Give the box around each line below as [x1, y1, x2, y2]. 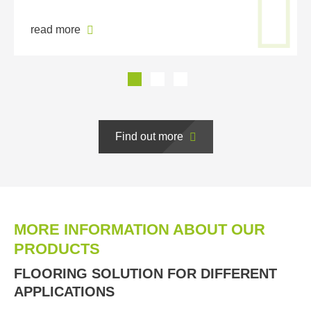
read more [31, 24, 83, 36]
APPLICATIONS [14, 284, 115, 300]
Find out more [115, 131, 186, 143]
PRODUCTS [14, 240, 100, 258]
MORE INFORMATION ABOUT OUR [14, 221, 265, 239]
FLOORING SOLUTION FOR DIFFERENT [14, 266, 277, 282]
